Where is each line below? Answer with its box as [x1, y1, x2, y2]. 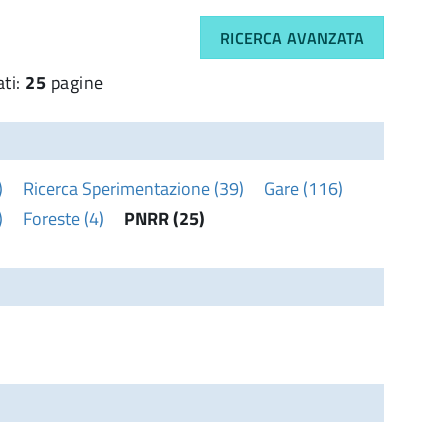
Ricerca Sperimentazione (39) [23, 174, 244, 202]
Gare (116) [264, 174, 343, 202]
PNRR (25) [124, 204, 205, 232]
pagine [46, 68, 104, 96]
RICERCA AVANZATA [220, 25, 364, 50]
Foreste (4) [23, 204, 104, 232]
